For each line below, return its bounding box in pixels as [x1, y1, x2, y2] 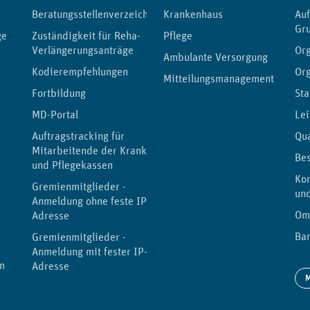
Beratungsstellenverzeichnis [32, 7, 162, 21]
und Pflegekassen [32, 158, 113, 172]
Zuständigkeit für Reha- [32, 28, 140, 43]
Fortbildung [32, 86, 86, 100]
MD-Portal [32, 107, 78, 122]
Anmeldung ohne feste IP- [32, 194, 150, 208]
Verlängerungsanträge [32, 43, 134, 57]
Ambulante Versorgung [163, 50, 268, 64]
